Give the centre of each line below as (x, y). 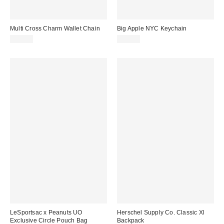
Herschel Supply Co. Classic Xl (161, 212)
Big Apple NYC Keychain (152, 29)
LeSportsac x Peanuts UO (46, 212)
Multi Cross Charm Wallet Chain (55, 29)
